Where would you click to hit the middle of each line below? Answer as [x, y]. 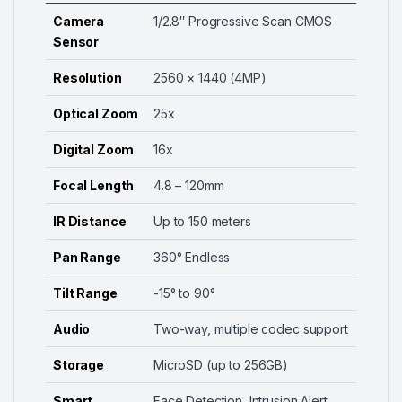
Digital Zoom [94, 150]
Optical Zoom [96, 114]
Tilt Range [85, 293]
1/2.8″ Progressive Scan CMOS [243, 22]
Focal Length [94, 186]
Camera [79, 22]
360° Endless [192, 258]
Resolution [87, 78]
